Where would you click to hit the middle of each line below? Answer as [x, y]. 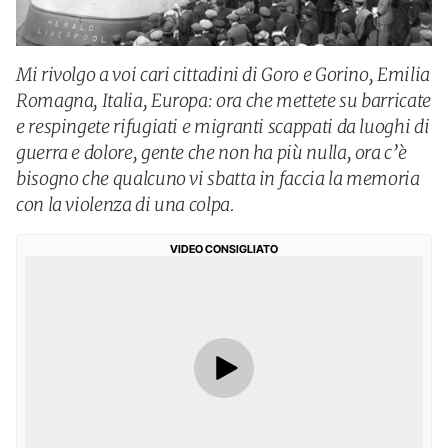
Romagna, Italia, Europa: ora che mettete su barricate [223, 100]
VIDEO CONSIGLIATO [224, 249]
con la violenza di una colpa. [125, 204]
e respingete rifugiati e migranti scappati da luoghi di [223, 126]
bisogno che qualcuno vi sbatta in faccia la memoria [218, 178]
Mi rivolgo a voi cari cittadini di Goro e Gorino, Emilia [223, 74]
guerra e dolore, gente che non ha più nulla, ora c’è [211, 152]
